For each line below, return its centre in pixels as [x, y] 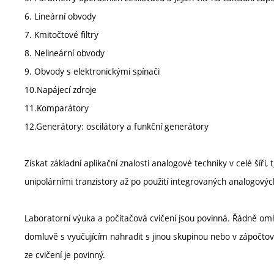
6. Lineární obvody [60, 16]
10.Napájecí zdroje [61, 90]
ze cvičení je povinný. [65, 255]
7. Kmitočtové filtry [61, 35]
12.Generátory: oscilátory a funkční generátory [117, 126]
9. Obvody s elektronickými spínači [92, 71]
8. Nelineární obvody [65, 53]
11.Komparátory [57, 108]
